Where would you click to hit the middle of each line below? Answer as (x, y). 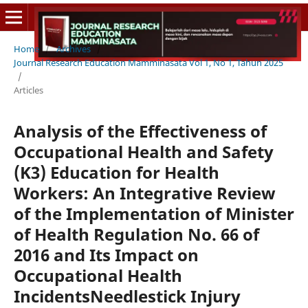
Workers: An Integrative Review (144, 192)
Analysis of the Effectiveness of (140, 131)
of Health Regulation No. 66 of (136, 234)
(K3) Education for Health (116, 172)
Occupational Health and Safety (143, 151)
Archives (73, 48)
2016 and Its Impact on (106, 254)
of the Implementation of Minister (154, 213)
